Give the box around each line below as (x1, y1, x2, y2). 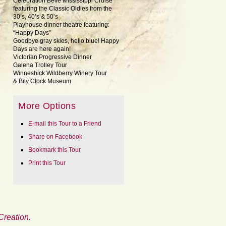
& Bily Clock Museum (13, 78, 71, 85)
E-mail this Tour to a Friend (28, 120, 101, 127)
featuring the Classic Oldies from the (13, 5, 112, 12)
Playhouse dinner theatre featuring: (13, 21, 109, 28)
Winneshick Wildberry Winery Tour (13, 70, 107, 77)
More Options (18, 101, 76, 111)
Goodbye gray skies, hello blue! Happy (13, 37, 119, 44)
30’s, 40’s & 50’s (13, 13, 58, 20)
